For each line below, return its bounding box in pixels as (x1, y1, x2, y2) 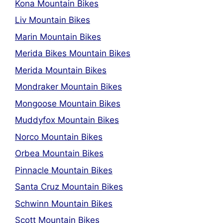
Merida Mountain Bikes (15, 65, 107, 75)
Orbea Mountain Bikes (15, 148, 104, 158)
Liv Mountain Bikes (15, 15, 90, 25)
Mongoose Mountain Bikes (15, 98, 120, 109)
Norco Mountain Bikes (15, 131, 103, 142)
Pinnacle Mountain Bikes (15, 165, 112, 175)
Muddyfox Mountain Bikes (15, 115, 119, 125)
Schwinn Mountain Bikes (15, 198, 112, 209)
